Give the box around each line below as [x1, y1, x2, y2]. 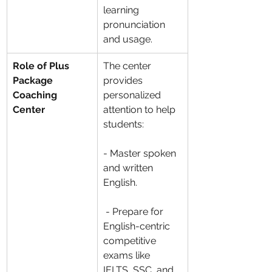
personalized [103, 89, 163, 101]
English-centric [103, 220, 172, 232]
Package [13, 75, 55, 86]
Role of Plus [13, 60, 72, 72]
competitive [103, 235, 158, 246]
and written [103, 162, 155, 174]
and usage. [103, 33, 152, 45]
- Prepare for [103, 206, 166, 217]
